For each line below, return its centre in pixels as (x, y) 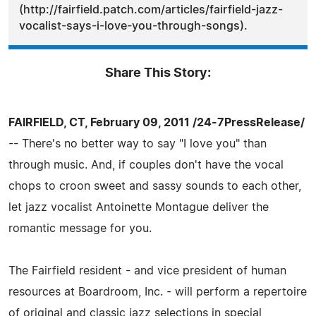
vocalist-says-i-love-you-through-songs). (133, 26)
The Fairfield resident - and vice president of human (147, 271)
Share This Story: (158, 73)
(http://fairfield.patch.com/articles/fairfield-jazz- (151, 10)
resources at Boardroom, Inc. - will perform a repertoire (158, 292)
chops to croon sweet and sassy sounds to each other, (155, 186)
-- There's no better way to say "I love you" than (138, 144)
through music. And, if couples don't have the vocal (146, 165)
